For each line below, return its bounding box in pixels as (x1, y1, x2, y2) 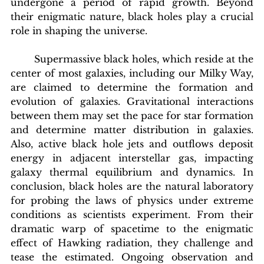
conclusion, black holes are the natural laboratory (11, 180, 253, 192)
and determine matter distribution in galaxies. (11, 123, 253, 136)
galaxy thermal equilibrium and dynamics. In (11, 166, 253, 178)
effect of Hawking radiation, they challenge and (11, 236, 253, 249)
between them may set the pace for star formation (11, 109, 253, 121)
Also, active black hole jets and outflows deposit (11, 137, 253, 150)
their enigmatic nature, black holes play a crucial (11, 10, 253, 22)
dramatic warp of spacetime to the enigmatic (11, 222, 253, 235)
